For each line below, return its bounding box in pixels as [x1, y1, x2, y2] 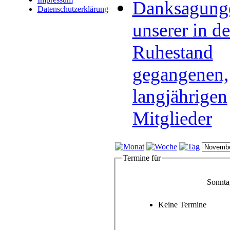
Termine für [122, 154, 161, 162]
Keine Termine [158, 200, 206, 209]
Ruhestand [132, 42, 213, 63]
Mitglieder [132, 108, 212, 129]
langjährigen [132, 86, 227, 107]
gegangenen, [132, 64, 228, 85]
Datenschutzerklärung [37, 5, 108, 13]
